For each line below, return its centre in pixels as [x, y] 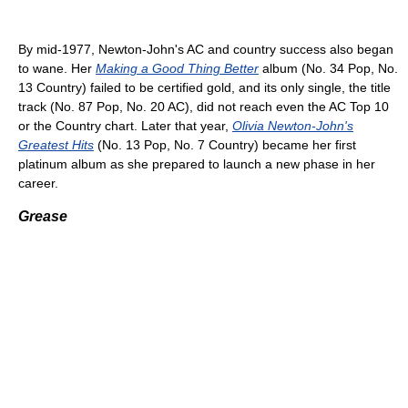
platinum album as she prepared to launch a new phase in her [197, 164]
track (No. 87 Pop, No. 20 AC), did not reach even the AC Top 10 [204, 107]
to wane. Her [57, 68]
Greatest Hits [56, 145]
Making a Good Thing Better [177, 68]
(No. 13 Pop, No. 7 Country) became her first [225, 145]
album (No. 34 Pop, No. [328, 68]
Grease [43, 216]
